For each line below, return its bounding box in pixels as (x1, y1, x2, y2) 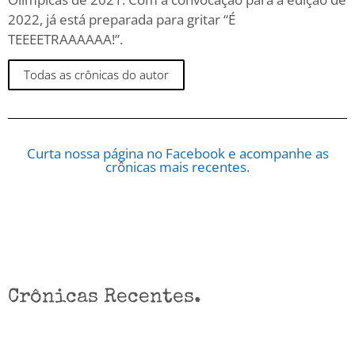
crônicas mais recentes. (105, 158, 250, 177)
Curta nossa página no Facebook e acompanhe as (26, 144, 329, 163)
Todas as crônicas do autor (24, 67, 169, 83)
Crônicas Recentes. (8, 288, 201, 308)
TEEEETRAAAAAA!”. (8, 29, 123, 48)
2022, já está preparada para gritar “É (8, 10, 235, 29)
